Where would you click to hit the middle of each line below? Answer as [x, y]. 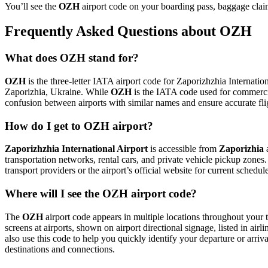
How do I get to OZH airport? [79, 126]
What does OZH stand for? [72, 58]
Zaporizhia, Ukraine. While [58, 92]
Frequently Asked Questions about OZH [128, 31]
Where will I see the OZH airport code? [101, 194]
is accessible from [183, 149]
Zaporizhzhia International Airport [76, 149]
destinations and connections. [60, 249]
